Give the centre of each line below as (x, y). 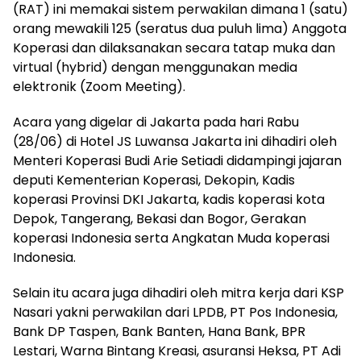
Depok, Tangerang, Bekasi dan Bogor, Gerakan (160, 219)
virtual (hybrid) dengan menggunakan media (155, 68)
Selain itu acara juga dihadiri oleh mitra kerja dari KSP (178, 293)
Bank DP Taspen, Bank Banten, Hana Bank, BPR (159, 332)
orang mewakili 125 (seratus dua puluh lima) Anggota (180, 29)
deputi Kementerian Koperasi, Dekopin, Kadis (154, 180)
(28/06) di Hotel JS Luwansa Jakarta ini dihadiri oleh (175, 142)
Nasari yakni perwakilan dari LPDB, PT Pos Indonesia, (175, 313)
